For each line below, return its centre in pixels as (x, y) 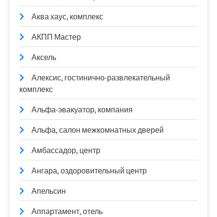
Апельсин (49, 191)
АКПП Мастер (56, 37)
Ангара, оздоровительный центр (89, 170)
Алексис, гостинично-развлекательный (101, 77)
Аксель (44, 57)
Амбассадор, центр (66, 150)
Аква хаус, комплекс (67, 16)
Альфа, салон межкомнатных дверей (98, 130)
